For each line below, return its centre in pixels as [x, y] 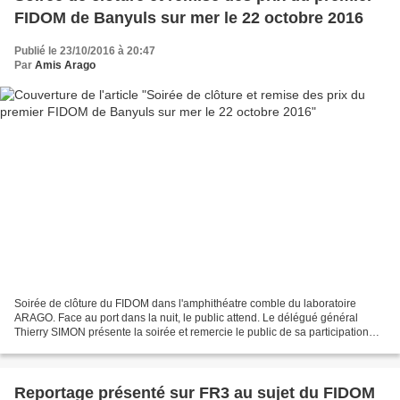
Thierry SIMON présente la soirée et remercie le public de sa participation [192, 333]
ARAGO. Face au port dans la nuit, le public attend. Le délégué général [186, 318]
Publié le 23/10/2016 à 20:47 [85, 50]
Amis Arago [65, 65]
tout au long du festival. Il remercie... [101, 347]
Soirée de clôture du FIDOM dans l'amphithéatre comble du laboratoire [185, 304]
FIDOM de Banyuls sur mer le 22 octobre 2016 [189, 17]
